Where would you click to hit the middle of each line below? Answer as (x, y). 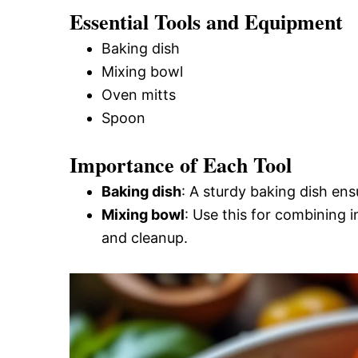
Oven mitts (139, 95)
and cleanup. (145, 238)
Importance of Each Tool (181, 165)
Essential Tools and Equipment (206, 22)
